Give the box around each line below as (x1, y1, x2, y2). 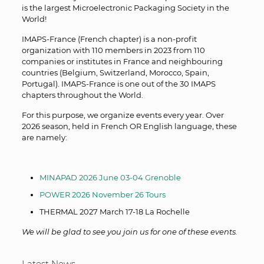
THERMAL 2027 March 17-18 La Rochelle (39, 207, 190, 216)
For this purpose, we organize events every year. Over (21, 110, 224, 120)
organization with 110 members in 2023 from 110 (21, 45, 205, 55)
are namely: (21, 133, 67, 142)
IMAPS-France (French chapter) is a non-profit (21, 34, 197, 44)
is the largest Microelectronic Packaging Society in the (21, 3, 229, 12)
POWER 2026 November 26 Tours (39, 190, 166, 199)
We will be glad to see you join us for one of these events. (21, 227, 237, 236)
